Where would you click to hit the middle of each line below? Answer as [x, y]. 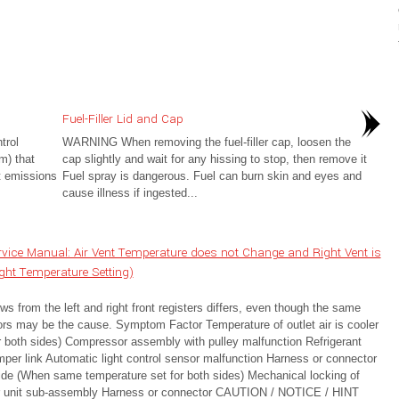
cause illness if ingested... [130, 193]
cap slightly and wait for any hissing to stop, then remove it [214, 159]
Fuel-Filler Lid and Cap [122, 119]
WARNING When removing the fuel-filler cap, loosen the [206, 142]
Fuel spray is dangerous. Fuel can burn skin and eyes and [212, 176]
